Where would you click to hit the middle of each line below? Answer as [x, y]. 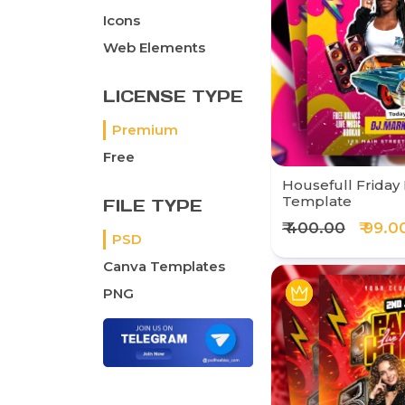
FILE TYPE [153, 206]
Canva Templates [164, 267]
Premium [145, 130]
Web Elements [154, 48]
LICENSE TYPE [173, 97]
